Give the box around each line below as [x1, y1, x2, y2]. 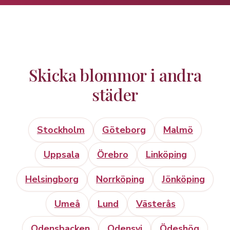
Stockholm [37, 123, 85, 136]
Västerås [136, 197, 176, 210]
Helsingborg [25, 172, 79, 185]
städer [91, 83, 139, 105]
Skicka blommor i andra [28, 63, 202, 86]
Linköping [145, 148, 187, 161]
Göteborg [102, 123, 146, 136]
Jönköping [162, 172, 205, 185]
